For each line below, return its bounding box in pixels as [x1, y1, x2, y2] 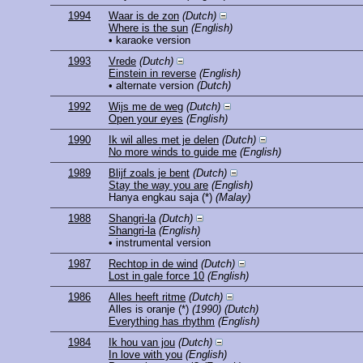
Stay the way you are [109, 179, 208, 192]
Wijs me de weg [109, 100, 183, 113]
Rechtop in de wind [109, 258, 198, 271]
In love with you [109, 348, 182, 361]
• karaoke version [109, 34, 190, 47]
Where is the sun [109, 22, 188, 35]
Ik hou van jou [109, 336, 175, 349]
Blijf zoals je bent [109, 167, 190, 180]
